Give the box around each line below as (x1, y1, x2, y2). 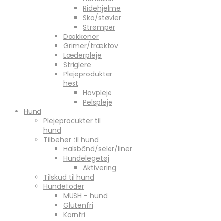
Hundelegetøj (63, 153, 109, 163)
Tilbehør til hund (43, 134, 99, 145)
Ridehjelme (83, 3, 121, 13)
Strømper (83, 22, 115, 32)
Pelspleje (83, 97, 112, 107)
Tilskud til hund (43, 172, 94, 182)
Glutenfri (63, 200, 93, 210)
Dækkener (63, 31, 99, 41)
